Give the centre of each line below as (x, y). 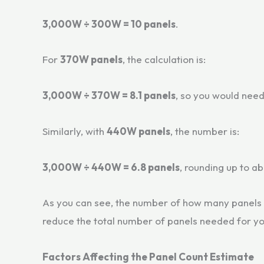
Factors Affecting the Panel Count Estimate (148, 257)
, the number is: (205, 131)
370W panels (91, 60)
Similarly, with (75, 131)
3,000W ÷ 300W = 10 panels (109, 24)
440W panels (138, 131)
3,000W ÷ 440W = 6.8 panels (111, 167)
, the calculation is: (164, 60)
